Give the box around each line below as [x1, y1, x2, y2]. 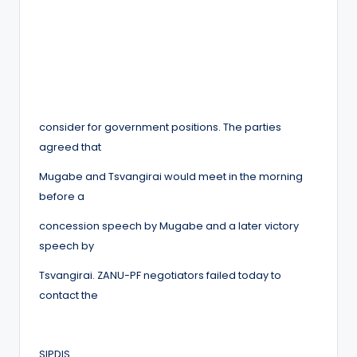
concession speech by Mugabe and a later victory [39, 218, 299, 233]
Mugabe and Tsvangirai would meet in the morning [39, 169, 303, 183]
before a [39, 189, 84, 203]
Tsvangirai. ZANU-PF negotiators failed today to [39, 268, 281, 282]
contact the [39, 288, 98, 302]
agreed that [39, 139, 101, 154]
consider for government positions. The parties [39, 120, 281, 134]
